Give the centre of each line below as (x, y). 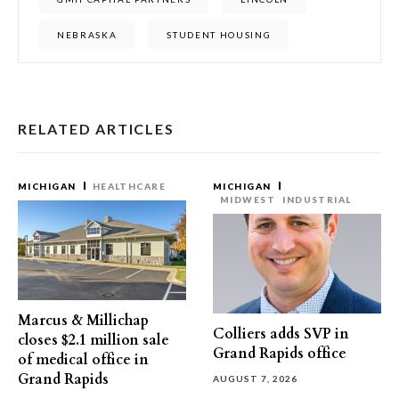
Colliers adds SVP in (281, 334)
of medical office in (83, 360)
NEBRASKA (87, 35)
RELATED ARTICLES (96, 129)
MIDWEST (248, 199)
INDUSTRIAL (317, 199)
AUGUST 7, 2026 (255, 379)
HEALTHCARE (129, 186)
